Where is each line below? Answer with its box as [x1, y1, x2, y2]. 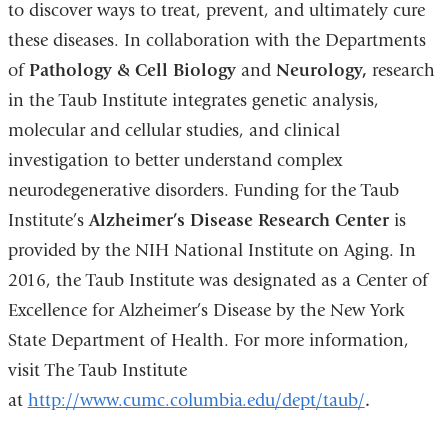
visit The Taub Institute [7, 359, 187, 381]
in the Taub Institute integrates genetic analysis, [7, 89, 379, 111]
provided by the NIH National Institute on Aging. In [7, 239, 416, 261]
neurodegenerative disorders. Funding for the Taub [7, 179, 399, 201]
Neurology [275, 59, 362, 81]
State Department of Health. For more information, [7, 329, 409, 351]
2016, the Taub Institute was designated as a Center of [7, 269, 428, 291]
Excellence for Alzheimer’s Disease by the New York [7, 299, 404, 321]
